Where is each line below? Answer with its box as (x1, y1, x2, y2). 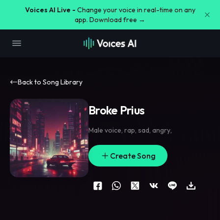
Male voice (88, 126, 121, 135)
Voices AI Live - (25, 5, 76, 14)
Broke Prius (88, 103, 145, 117)
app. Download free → (75, 15, 145, 24)
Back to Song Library (18, 78, 82, 86)
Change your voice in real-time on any (77, 5, 195, 14)
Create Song (110, 151, 156, 161)
